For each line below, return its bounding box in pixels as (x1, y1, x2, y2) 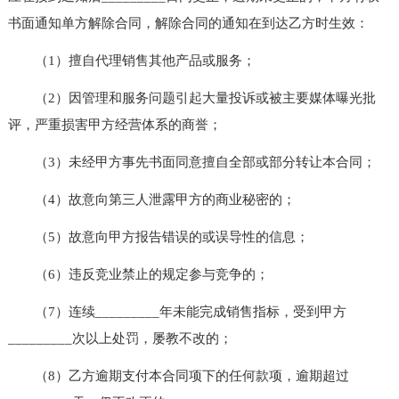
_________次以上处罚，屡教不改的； (7, 330, 232, 346)
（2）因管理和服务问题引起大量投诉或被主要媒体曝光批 (7, 90, 376, 105)
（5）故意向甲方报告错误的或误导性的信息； (7, 229, 309, 244)
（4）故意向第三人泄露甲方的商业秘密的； (7, 191, 296, 207)
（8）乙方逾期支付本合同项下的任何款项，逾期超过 (7, 368, 349, 383)
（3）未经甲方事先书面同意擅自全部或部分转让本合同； (7, 154, 376, 169)
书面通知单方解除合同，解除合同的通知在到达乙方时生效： (7, 15, 369, 30)
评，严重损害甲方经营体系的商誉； (7, 117, 222, 132)
